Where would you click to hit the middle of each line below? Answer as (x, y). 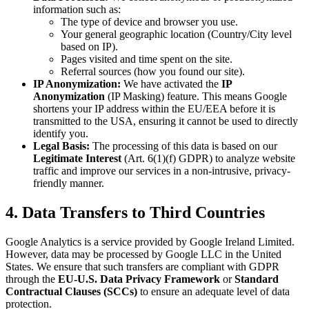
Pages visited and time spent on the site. (147, 59)
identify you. (61, 134)
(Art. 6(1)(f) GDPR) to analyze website (208, 159)
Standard (257, 279)
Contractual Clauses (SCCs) (71, 292)
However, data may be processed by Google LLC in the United (143, 255)
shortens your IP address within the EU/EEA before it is (154, 109)
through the (32, 279)
